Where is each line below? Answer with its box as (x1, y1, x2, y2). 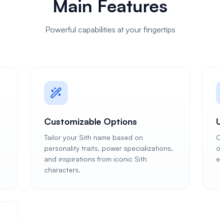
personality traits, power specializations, (44, 144, 173, 152)
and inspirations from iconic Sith (44, 155, 147, 163)
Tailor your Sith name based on (44, 133, 143, 141)
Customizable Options (44, 116, 137, 127)
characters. (44, 165, 81, 174)
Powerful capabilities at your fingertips (45, 25, 175, 34)
